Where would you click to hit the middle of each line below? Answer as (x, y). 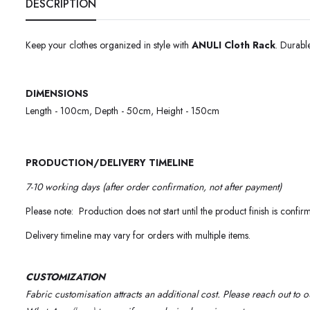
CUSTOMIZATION (65, 277)
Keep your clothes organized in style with (109, 45)
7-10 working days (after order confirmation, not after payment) (154, 187)
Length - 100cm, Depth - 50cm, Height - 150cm (124, 111)
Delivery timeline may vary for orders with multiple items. (138, 236)
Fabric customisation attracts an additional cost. (124, 294)
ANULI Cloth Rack (234, 45)
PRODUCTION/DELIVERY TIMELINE (110, 163)
